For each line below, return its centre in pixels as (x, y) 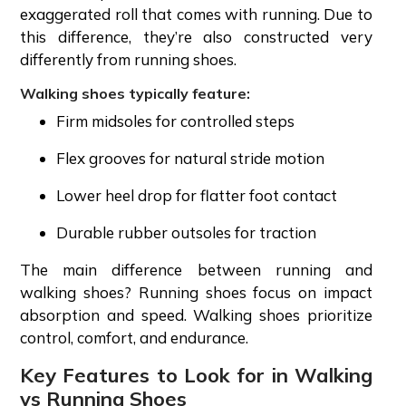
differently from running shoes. (130, 59)
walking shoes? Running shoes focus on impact (196, 292)
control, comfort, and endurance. (136, 337)
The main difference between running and (196, 269)
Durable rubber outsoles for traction (188, 232)
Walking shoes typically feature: (137, 93)
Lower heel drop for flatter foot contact (198, 195)
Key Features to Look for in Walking (196, 375)
